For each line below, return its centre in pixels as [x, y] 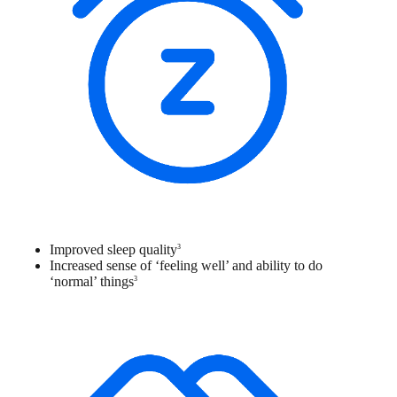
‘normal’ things [92, 282]
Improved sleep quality [113, 250]
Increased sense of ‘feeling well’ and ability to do [186, 266]
